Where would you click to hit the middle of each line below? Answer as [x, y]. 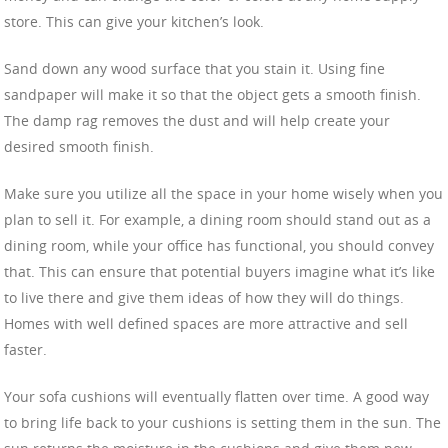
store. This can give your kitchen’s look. [134, 21]
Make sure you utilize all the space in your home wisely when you [223, 193]
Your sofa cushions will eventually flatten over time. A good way [216, 396]
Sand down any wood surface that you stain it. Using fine [194, 68]
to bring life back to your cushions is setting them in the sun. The [222, 422]
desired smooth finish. [79, 146]
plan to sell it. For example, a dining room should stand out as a [217, 219]
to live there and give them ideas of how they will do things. [204, 297]
